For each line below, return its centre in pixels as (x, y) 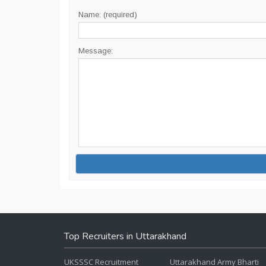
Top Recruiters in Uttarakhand (125, 236)
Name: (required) (108, 15)
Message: (96, 51)
